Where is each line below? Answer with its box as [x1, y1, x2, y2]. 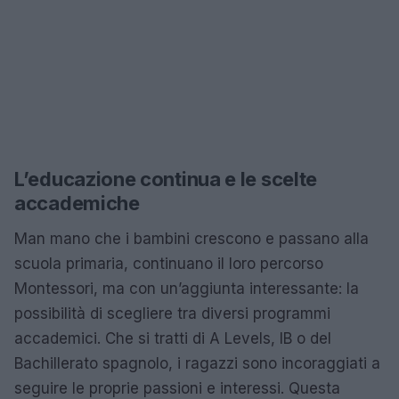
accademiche [14, 191, 140, 215]
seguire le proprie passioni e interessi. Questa [14, 379, 340, 397]
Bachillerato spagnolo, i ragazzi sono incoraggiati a [14, 354, 380, 372]
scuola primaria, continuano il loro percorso [14, 254, 323, 273]
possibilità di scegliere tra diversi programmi [14, 304, 330, 322]
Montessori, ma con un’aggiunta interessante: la [14, 279, 359, 297]
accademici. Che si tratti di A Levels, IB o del [14, 329, 331, 347]
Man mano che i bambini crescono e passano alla [14, 229, 369, 248]
